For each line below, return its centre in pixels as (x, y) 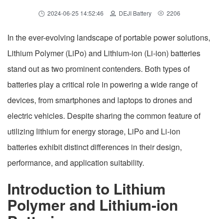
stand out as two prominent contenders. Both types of (99, 68)
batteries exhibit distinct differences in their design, (95, 147)
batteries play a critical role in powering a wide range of (102, 84)
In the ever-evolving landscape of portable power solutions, (109, 37)
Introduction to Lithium (87, 188)
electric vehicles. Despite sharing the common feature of (104, 115)
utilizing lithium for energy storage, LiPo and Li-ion (94, 131)
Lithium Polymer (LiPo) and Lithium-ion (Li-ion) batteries (104, 53)
